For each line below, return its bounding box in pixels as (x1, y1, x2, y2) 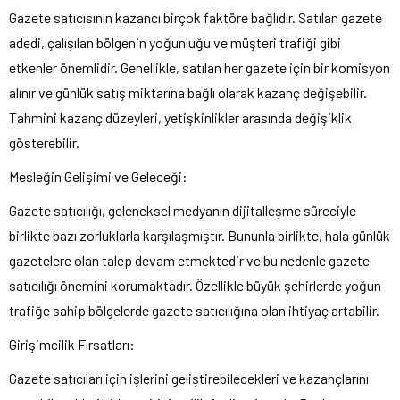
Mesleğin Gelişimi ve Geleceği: (9, 168, 187, 186)
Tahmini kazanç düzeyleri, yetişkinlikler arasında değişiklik (9, 109, 352, 127)
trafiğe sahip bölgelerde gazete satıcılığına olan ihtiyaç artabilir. (9, 302, 379, 320)
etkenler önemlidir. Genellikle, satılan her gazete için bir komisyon (9, 59, 390, 77)
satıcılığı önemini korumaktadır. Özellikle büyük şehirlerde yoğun (9, 277, 381, 295)
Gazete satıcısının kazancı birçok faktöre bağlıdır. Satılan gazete (9, 9, 382, 27)
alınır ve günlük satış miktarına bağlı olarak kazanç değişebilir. (9, 84, 367, 102)
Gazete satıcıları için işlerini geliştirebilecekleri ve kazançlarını (9, 370, 369, 387)
